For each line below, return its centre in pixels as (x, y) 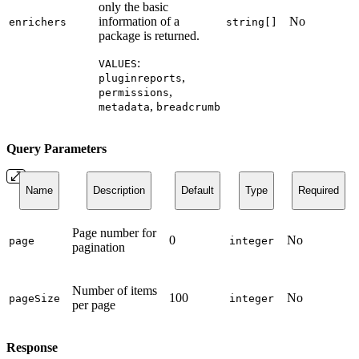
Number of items (115, 291)
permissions (134, 93)
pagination (99, 248)
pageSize (34, 299)
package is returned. (149, 36)
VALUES (118, 64)
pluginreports (140, 79)
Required (319, 191)
